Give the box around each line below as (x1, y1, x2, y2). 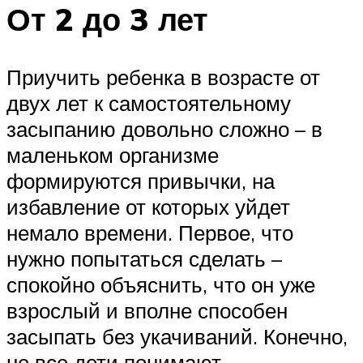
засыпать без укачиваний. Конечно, (6, 323, 348, 350)
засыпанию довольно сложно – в (6, 116, 322, 143)
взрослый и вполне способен (6, 297, 288, 324)
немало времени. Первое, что (6, 220, 293, 246)
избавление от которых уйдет (6, 194, 290, 220)
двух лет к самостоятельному (6, 90, 291, 117)
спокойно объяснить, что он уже (6, 271, 315, 298)
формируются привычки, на (6, 168, 275, 194)
